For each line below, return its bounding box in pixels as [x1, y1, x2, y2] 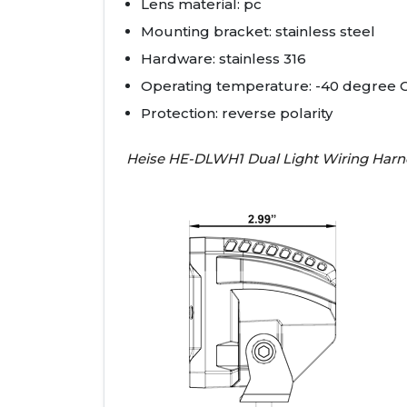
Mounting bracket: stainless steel [141, 23, 375, 41]
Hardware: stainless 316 [141, 50, 306, 68]
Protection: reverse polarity [141, 104, 333, 123]
